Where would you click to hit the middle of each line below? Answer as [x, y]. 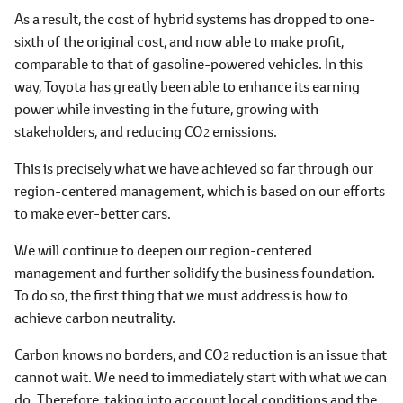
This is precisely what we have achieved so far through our [194, 168]
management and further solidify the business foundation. [195, 272]
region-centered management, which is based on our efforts [200, 190]
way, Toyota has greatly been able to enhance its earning [187, 86]
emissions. [243, 131]
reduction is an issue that [308, 354]
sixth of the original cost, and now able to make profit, [179, 41]
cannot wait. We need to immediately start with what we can [201, 376]
